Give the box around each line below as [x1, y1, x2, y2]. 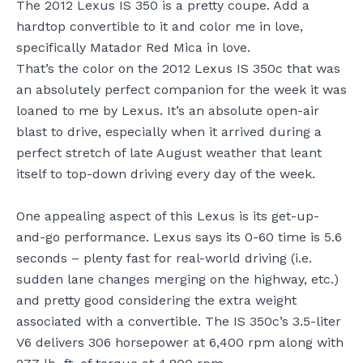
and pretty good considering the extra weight [16, 292, 297, 308]
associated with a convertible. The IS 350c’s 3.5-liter [16, 313, 341, 329]
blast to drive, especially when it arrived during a [16, 124, 322, 139]
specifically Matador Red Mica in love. [16, 40, 250, 55]
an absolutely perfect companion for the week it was [16, 82, 347, 97]
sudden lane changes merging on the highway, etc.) [16, 271, 339, 287]
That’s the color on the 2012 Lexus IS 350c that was [16, 61, 340, 76]
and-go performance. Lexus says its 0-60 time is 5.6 [16, 228, 342, 245]
